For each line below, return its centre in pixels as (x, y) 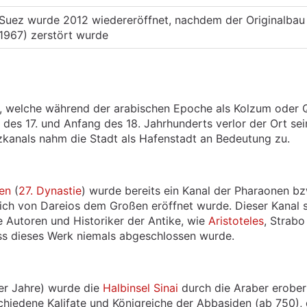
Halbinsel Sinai (140, 288)
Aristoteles (236, 221)
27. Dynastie (50, 191)
